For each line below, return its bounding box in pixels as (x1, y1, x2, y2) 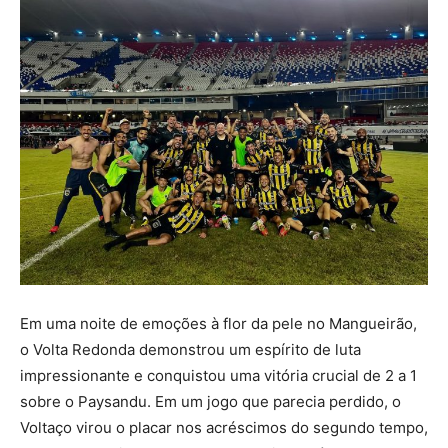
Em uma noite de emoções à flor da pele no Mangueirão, (20, 314, 417, 333)
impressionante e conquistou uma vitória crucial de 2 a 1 (20, 366, 417, 385)
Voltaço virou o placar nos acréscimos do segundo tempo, (20, 418, 428, 437)
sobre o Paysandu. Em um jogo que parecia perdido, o (20, 392, 401, 411)
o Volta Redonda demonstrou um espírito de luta (20, 340, 361, 359)
